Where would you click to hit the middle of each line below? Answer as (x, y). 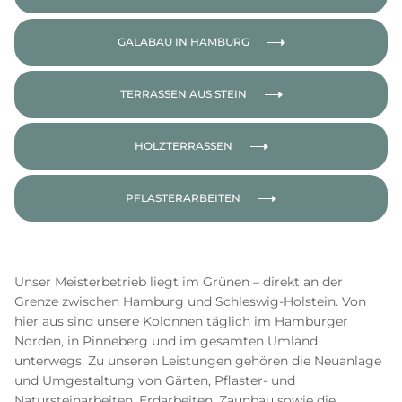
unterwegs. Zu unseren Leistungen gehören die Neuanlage (198, 361)
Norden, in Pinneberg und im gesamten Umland (166, 341)
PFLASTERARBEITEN (183, 198)
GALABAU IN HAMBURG (183, 42)
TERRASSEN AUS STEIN (183, 94)
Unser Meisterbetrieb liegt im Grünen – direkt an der (179, 282)
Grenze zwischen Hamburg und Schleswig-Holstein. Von (190, 301)
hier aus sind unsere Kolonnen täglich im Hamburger (181, 321)
